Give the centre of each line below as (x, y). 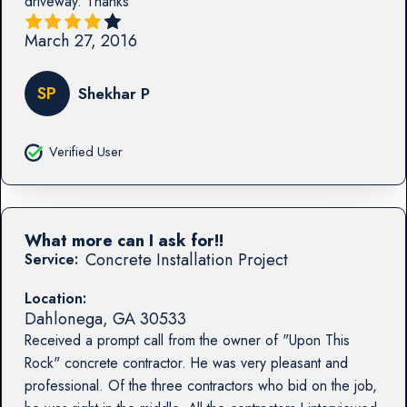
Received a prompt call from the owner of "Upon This (187, 340)
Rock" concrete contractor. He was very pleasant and (186, 362)
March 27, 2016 (80, 40)
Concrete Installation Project (186, 260)
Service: (51, 260)
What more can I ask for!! (124, 241)
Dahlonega (63, 319)
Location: (55, 299)
